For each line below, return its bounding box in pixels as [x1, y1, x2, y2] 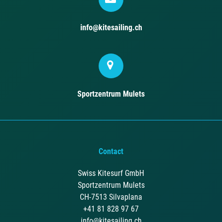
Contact [99, 146, 123, 156]
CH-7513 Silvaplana [80, 192, 142, 202]
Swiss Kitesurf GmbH [78, 168, 144, 178]
